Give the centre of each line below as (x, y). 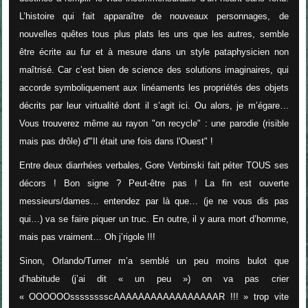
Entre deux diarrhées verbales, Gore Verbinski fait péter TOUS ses (154, 165)
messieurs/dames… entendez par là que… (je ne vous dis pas (154, 201)
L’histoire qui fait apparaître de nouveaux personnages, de (154, 16)
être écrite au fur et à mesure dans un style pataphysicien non (154, 52)
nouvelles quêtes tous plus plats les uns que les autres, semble (154, 34)
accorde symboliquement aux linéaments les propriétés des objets (154, 88)
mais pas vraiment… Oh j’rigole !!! (87, 236)
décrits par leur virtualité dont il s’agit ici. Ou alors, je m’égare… (154, 106)
